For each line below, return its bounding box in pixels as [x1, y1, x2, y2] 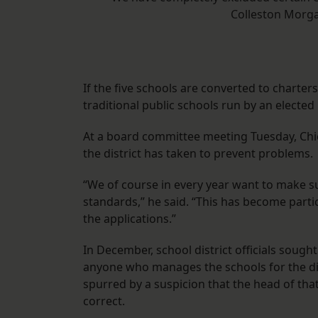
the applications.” [83, 211, 176, 227]
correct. [83, 293, 125, 309]
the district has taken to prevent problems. [83, 146, 313, 162]
